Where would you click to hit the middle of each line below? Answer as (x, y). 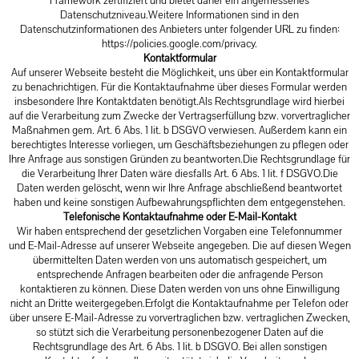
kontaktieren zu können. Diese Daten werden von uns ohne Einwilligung (179, 289)
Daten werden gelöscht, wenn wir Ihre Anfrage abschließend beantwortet (179, 188)
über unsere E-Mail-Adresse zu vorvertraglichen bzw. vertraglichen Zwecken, (179, 318)
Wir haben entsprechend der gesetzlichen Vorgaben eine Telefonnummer (179, 231)
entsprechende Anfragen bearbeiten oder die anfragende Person (179, 274)
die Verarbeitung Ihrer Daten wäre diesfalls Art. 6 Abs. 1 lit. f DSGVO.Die (179, 173)
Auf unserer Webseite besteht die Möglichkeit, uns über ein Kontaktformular (179, 73)
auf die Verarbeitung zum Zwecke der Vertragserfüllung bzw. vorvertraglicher (179, 116)
